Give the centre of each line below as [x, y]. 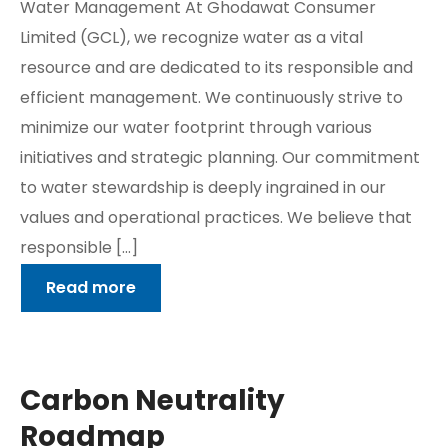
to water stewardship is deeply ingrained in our [203, 187]
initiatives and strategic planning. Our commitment [220, 157]
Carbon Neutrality [152, 400]
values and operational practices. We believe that [216, 217]
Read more [91, 287]
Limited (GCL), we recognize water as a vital [191, 37]
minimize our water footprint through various [196, 127]
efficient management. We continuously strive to [211, 97]
